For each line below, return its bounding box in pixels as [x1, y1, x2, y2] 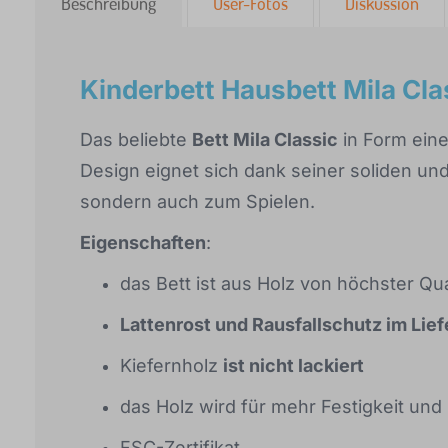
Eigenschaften [80, 231, 206, 253]
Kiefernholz [120, 354, 223, 376]
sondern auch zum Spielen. [80, 190, 315, 212]
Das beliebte [80, 128, 192, 150]
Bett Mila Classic [192, 128, 338, 150]
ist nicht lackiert [223, 354, 364, 376]
